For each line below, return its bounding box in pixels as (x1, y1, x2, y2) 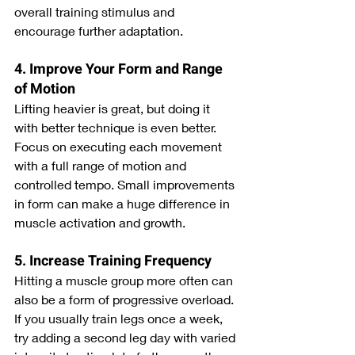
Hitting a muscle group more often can (14, 272, 236, 288)
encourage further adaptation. (14, 22, 183, 38)
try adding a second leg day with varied (14, 329, 239, 345)
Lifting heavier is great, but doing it (14, 100, 213, 116)
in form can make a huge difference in (14, 195, 233, 211)
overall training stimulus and (14, 3, 177, 19)
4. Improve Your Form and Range (14, 58, 226, 80)
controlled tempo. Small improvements (14, 176, 238, 192)
